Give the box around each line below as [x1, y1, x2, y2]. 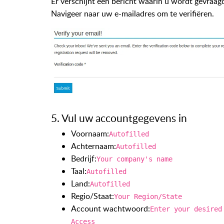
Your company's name [96, 155, 172, 163]
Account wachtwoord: [71, 203, 150, 214]
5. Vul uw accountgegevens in [51, 111, 187, 125]
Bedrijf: [71, 153, 96, 164]
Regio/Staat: [71, 190, 114, 202]
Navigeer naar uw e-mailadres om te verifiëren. [51, 7, 214, 19]
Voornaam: [71, 128, 109, 139]
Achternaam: [71, 140, 116, 152]
